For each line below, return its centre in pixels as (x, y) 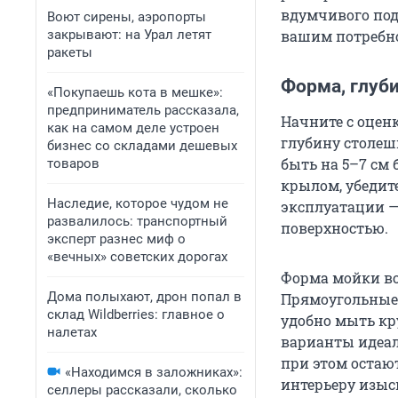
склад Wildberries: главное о (136, 314)
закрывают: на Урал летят (129, 35)
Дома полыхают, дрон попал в (144, 297)
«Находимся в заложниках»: (154, 372)
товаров (73, 163)
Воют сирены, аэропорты (127, 17)
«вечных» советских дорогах (137, 257)
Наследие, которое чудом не (138, 203)
